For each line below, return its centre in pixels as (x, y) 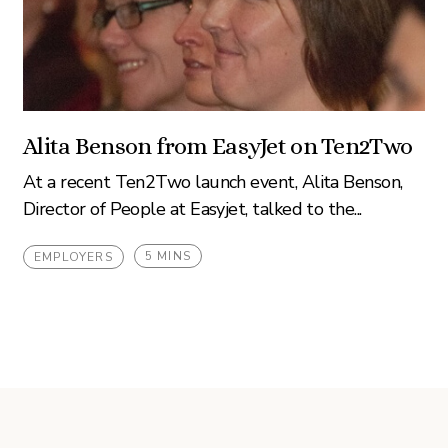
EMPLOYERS (73, 257)
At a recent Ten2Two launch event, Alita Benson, (212, 182)
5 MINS (167, 256)
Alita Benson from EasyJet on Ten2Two (217, 146)
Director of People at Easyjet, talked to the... (192, 209)
